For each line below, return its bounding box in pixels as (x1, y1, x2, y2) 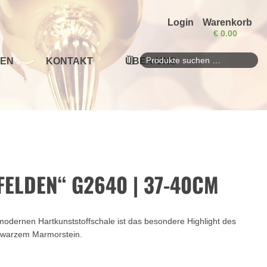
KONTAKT (45, 56, 93, 66)
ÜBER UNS (125, 56, 176, 66)
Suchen (126, 61, 155, 71)
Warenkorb (203, 17, 252, 27)
